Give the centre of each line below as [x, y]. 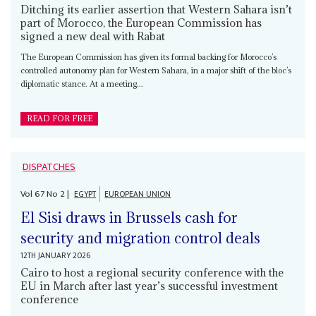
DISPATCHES [49, 167]
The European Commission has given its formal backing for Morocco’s [149, 56]
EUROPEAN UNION [138, 194]
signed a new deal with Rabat [93, 36]
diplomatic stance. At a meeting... [82, 83]
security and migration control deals [141, 238]
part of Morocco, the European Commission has [141, 22]
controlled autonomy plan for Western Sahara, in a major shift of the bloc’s [156, 70]
